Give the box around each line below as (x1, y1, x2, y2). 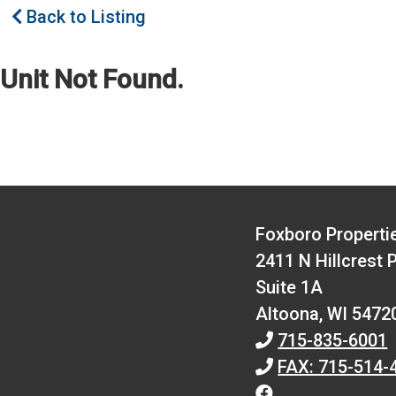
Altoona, (255, 302, 328, 324)
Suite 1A (255, 276, 324, 298)
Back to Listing (22, 7, 147, 28)
